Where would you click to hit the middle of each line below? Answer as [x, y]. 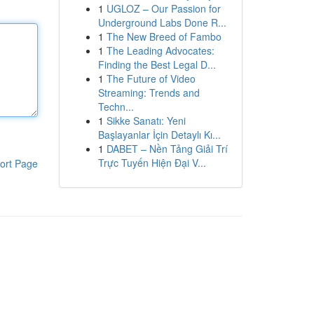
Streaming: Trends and [149, 93]
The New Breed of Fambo [164, 36]
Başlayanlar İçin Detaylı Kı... [159, 135]
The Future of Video [151, 78]
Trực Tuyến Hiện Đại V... [152, 163]
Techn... [116, 107]
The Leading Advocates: [160, 50]
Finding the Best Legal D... [157, 64]
